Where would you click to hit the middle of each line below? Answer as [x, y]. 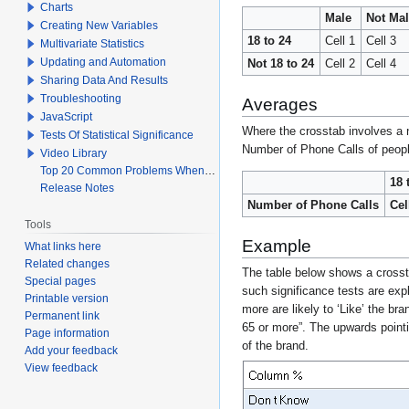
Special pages [61, 281]
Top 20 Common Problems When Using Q [123, 170]
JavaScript [67, 116]
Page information [68, 333]
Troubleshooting [81, 98]
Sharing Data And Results [105, 80]
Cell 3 [382, 41]
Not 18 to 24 [281, 63]
